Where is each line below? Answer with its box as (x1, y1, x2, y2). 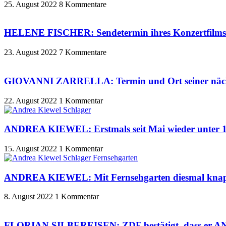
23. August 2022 (4, 48, 59, 57)
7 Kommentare (59, 48, 106, 57)
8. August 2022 (4, 192, 55, 201)
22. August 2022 (4, 96, 59, 105)
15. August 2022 (4, 144, 59, 153)
